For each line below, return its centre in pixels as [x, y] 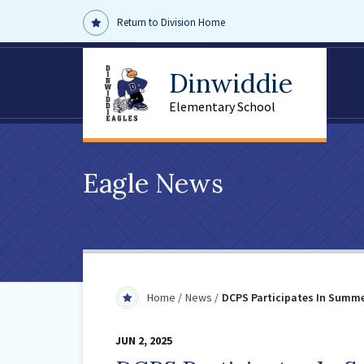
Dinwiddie [231, 83]
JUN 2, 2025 [144, 340]
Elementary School [222, 106]
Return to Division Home [170, 22]
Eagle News [153, 183]
